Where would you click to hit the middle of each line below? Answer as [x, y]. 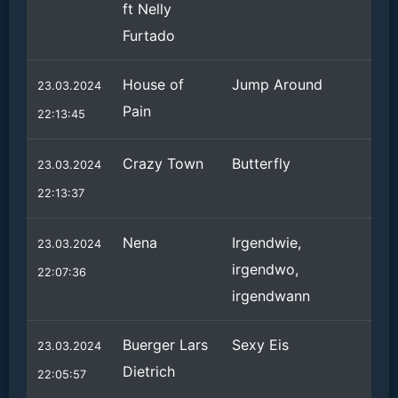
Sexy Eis [260, 345]
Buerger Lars [165, 345]
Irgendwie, [267, 243]
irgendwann [271, 296]
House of [153, 84]
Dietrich [149, 371]
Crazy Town [163, 163]
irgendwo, [265, 269]
